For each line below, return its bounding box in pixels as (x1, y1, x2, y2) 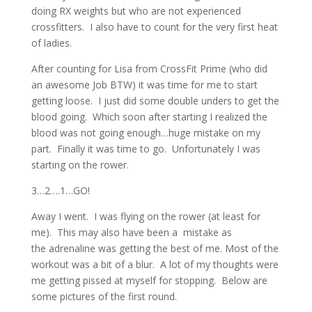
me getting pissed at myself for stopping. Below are (31, 274, 267, 287)
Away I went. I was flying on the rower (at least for (31, 210, 260, 223)
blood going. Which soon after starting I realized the (31, 110, 267, 123)
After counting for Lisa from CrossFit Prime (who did (31, 62, 267, 75)
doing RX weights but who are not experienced (31, 4, 241, 17)
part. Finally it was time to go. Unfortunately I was (31, 142, 260, 155)
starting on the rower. (31, 158, 129, 171)
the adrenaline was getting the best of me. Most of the (31, 242, 279, 255)
